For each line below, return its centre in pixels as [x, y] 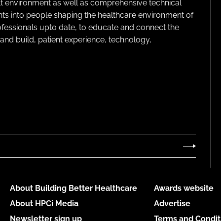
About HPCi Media [44, 203]
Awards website [184, 188]
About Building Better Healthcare [73, 188]
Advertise [172, 203]
